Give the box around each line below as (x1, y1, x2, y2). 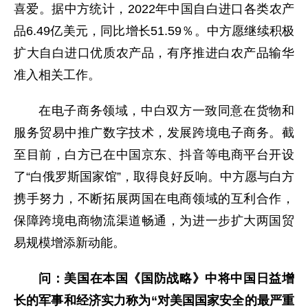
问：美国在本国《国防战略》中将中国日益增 (38, 272, 294, 286)
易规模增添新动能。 (14, 236, 125, 250)
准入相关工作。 (14, 68, 100, 82)
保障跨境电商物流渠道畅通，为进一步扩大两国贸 (14, 214, 294, 228)
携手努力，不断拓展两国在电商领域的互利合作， (14, 192, 294, 206)
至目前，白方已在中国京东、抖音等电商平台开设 (14, 148, 294, 162)
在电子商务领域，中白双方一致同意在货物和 (38, 104, 294, 118)
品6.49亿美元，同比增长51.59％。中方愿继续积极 (14, 24, 294, 38)
